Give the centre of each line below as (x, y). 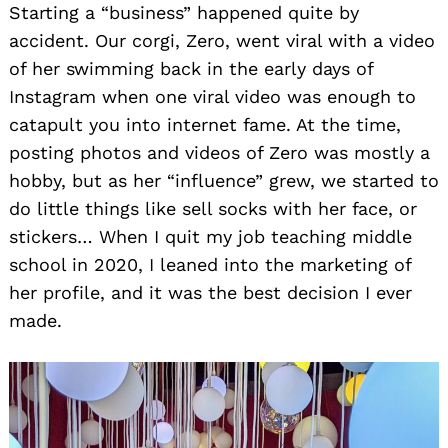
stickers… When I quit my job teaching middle (210, 236)
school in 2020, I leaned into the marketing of (210, 264)
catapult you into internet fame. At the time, (205, 124)
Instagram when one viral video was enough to (212, 96)
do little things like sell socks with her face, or (213, 208)
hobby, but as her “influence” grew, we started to (224, 180)
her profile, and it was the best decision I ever (210, 292)
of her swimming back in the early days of (191, 68)
